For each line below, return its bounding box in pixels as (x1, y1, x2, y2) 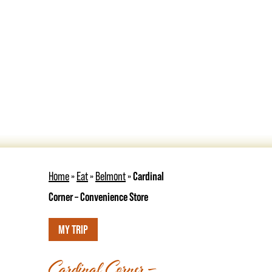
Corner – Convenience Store (49, 190, 148, 204)
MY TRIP (58, 223, 88, 237)
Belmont (95, 169, 126, 183)
